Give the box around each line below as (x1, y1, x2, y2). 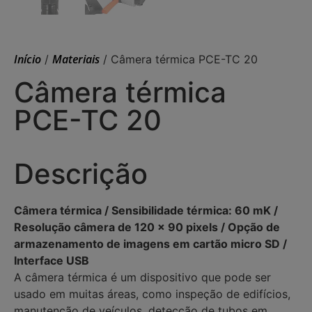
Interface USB (14, 253, 89, 267)
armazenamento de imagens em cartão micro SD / (14, 236, 287, 251)
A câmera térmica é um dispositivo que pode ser (14, 270, 271, 284)
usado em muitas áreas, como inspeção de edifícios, (14, 286, 290, 301)
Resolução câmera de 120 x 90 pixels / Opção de (14, 219, 280, 234)
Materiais (52, 51, 100, 67)
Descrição (14, 156, 148, 191)
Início (14, 51, 41, 67)
